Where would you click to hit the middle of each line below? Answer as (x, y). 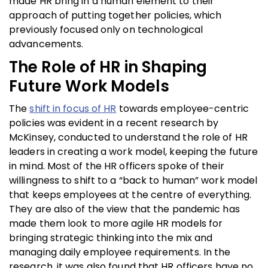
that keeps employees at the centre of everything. (130, 194)
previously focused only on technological (106, 29)
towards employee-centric (182, 108)
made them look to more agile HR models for (116, 223)
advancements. (46, 44)
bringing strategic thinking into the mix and (111, 237)
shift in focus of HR (73, 108)
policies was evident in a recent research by (114, 123)
